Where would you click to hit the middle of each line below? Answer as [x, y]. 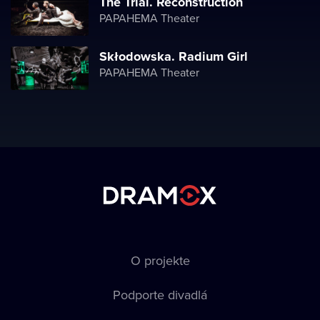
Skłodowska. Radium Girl [174, 56]
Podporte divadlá [160, 295]
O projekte [160, 260]
